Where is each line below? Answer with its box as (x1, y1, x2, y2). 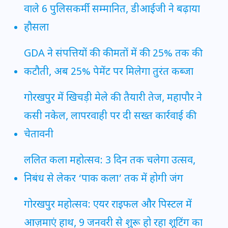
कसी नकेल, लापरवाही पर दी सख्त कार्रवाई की (24, 110, 196, 124)
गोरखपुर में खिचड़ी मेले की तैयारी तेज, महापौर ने (24, 92, 202, 105)
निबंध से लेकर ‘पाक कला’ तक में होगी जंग (24, 173, 183, 186)
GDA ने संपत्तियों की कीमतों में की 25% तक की (24, 47, 203, 61)
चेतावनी (24, 128, 53, 142)
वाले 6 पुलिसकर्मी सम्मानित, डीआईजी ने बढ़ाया (24, 3, 200, 17)
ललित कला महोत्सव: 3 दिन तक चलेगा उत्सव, (24, 154, 195, 168)
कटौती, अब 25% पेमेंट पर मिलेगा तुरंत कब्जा (24, 66, 193, 79)
